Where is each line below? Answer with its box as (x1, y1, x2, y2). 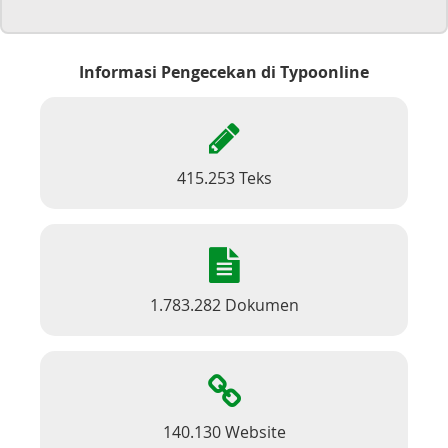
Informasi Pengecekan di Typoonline (79, 61, 369, 83)
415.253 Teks (176, 167, 272, 189)
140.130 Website (162, 421, 286, 443)
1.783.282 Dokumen (149, 294, 299, 316)
